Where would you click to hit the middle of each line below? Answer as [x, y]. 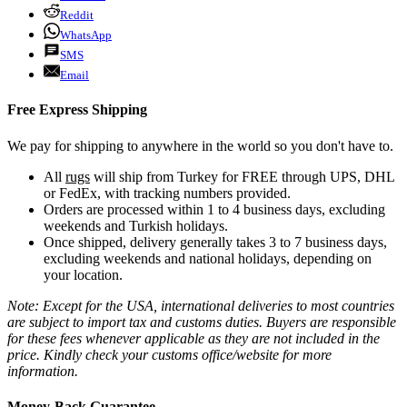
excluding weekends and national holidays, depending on [208, 258]
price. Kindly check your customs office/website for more [169, 354]
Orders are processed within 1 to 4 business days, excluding [214, 209]
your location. [83, 274]
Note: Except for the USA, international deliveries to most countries [201, 305]
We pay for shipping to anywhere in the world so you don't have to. [200, 145]
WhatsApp [86, 35]
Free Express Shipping [77, 110]
